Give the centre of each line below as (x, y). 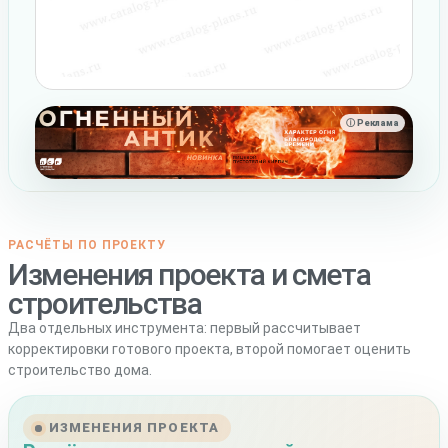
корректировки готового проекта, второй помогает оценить (209, 349)
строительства (105, 304)
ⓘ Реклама (372, 122)
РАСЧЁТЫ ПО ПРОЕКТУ (87, 245)
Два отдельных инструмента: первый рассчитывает (184, 328)
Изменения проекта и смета (189, 275)
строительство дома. (80, 370)
